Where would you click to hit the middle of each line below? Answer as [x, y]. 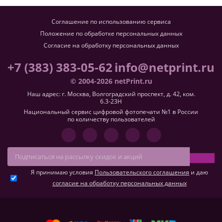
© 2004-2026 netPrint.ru [111, 81]
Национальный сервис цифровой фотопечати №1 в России [111, 112]
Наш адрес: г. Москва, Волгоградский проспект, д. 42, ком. [111, 94]
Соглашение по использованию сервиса [111, 22]
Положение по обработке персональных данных [111, 33]
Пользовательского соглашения [142, 172]
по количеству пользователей [111, 119]
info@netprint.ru [165, 67]
